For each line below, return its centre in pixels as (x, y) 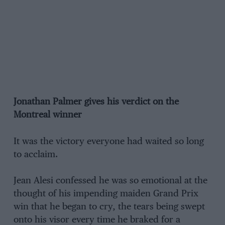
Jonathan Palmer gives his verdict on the (96, 102)
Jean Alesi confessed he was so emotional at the (110, 181)
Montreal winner (47, 115)
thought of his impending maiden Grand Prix (106, 194)
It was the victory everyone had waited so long (108, 141)
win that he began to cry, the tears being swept (109, 207)
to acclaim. (35, 154)
